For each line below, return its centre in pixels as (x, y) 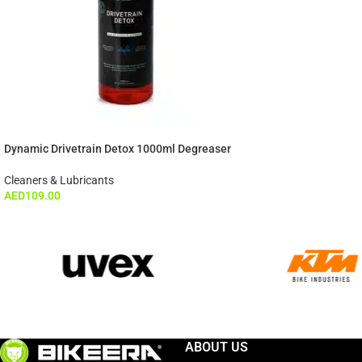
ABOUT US (217, 347)
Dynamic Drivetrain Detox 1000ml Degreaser (118, 148)
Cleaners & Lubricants (59, 180)
